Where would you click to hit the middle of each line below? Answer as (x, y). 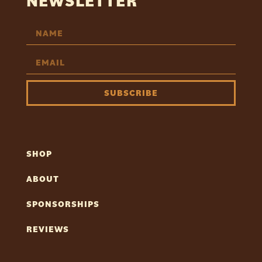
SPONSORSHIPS (63, 204)
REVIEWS (47, 229)
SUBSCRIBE (131, 93)
